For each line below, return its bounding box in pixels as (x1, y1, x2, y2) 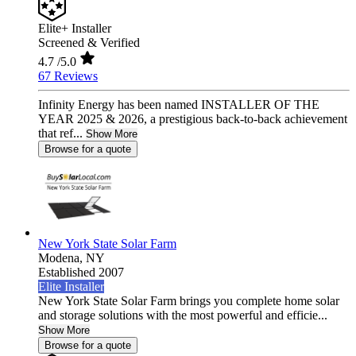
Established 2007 (38, 265, 124, 280)
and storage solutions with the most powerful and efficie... (38, 308, 327, 323)
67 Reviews (38, 69, 98, 83)
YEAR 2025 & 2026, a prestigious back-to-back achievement (38, 112, 347, 126)
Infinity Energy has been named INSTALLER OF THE (38, 98, 319, 112)
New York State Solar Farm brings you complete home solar (38, 294, 339, 308)
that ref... (38, 126, 83, 141)
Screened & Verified (38, 36, 140, 50)
